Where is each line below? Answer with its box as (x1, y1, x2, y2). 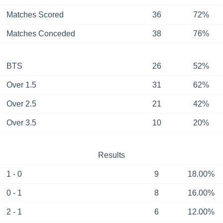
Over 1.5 (6, 81, 36, 90)
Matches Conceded (6, 29, 75, 38)
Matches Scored (6, 10, 64, 19)
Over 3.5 (6, 118, 36, 127)
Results (98, 151, 125, 160)
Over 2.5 (6, 100, 36, 109)
